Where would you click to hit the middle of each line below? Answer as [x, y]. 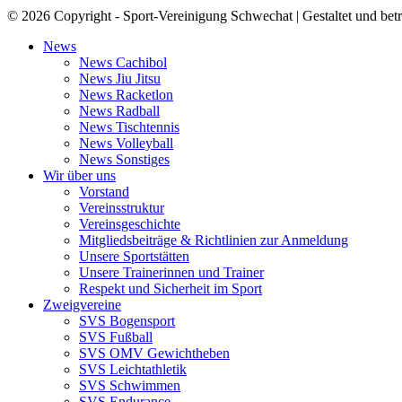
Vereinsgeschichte [130, 224]
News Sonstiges [124, 160]
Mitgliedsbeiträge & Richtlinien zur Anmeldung [214, 240]
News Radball [119, 111]
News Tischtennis [129, 127]
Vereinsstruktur [122, 208]
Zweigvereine [82, 305]
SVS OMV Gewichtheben [154, 354]
